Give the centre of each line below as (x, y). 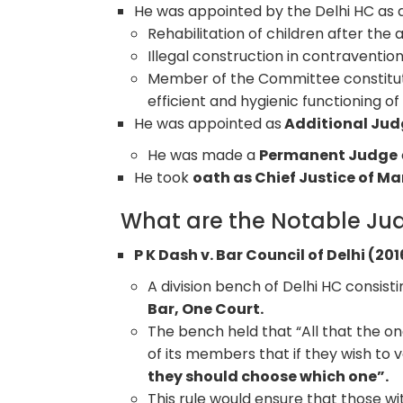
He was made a (204, 155)
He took (164, 177)
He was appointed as (208, 123)
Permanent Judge (329, 155)
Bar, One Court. (206, 309)
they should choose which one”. (269, 376)
